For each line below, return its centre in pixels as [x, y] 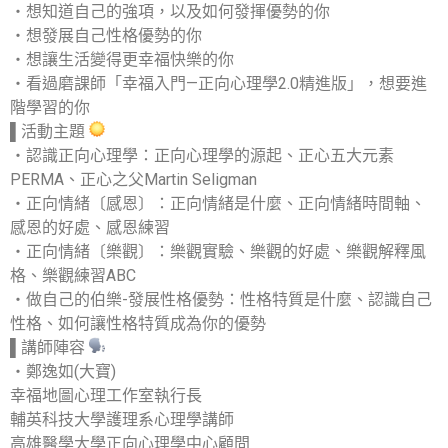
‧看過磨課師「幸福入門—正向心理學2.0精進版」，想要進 [218, 84]
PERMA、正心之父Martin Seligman [133, 180]
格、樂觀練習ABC [73, 276]
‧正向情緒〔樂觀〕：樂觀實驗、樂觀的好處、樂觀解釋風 [218, 252]
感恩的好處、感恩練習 [90, 228]
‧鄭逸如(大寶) [63, 372]
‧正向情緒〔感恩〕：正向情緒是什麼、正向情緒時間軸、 [218, 204]
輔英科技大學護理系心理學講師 [122, 420]
